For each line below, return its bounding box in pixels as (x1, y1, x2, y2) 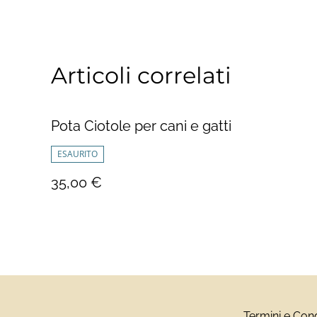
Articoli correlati (51, 62, 231, 89)
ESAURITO (57, 148, 98, 160)
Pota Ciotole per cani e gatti (51, 117, 231, 134)
